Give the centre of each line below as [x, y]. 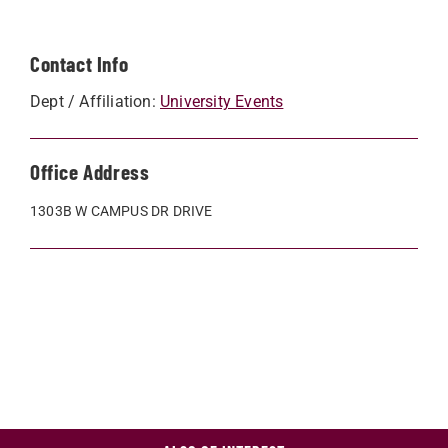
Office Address [90, 171]
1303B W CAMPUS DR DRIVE [121, 211]
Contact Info [79, 63]
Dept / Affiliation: [95, 101]
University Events [222, 101]
